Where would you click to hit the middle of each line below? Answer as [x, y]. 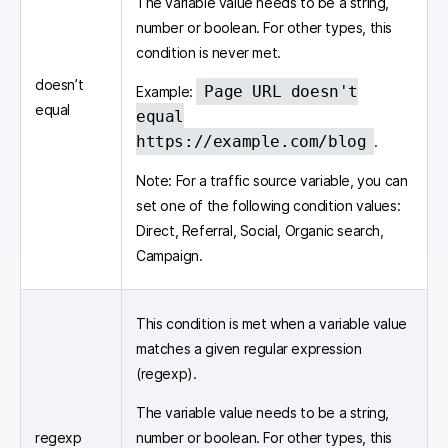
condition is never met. [208, 52]
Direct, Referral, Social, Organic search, [260, 230]
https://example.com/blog [251, 141]
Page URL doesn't [281, 91]
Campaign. [169, 255]
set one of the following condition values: [268, 205]
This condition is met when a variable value [271, 323]
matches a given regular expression [249, 348]
